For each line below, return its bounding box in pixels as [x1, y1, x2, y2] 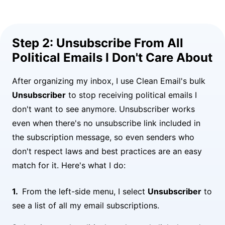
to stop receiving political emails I [66, 89, 197, 100]
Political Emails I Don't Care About [12, 50, 212, 65]
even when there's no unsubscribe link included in [12, 118, 200, 128]
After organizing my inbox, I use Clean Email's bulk [12, 75, 205, 86]
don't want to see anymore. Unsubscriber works [12, 103, 195, 114]
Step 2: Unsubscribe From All [12, 35, 183, 50]
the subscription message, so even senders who [12, 132, 194, 142]
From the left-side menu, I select [22, 186, 148, 196]
